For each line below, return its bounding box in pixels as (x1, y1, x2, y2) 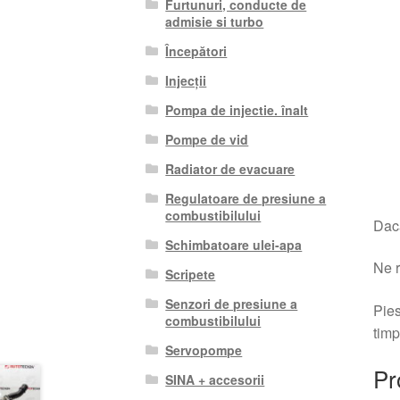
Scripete (165, 264, 216, 283)
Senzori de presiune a (165, 294, 298, 312)
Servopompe (165, 340, 243, 359)
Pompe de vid (165, 129, 249, 148)
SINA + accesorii (165, 370, 265, 388)
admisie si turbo (165, 12, 264, 30)
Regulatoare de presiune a (165, 188, 327, 207)
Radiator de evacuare (165, 159, 296, 178)
